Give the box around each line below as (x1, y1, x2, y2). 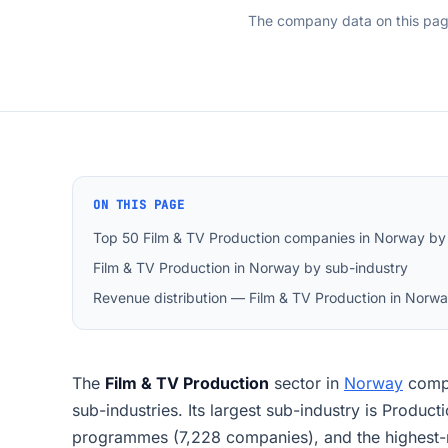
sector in (269, 373, 344, 393)
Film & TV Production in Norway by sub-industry (93, 259, 408, 276)
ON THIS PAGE (93, 197, 185, 213)
